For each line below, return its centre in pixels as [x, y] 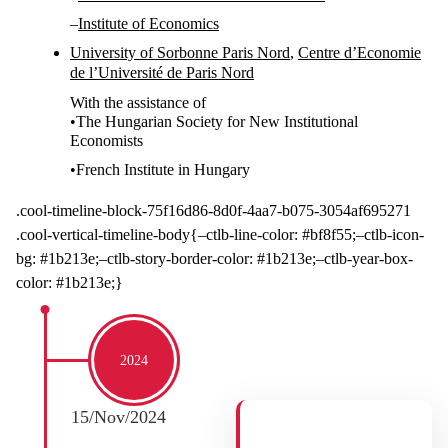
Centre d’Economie [359, 52]
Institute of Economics [148, 23]
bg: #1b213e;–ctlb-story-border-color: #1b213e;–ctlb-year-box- [214, 258]
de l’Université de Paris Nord [162, 72]
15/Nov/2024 [118, 417]
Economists [106, 140]
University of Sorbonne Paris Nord [180, 52]
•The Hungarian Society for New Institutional [214, 121]
